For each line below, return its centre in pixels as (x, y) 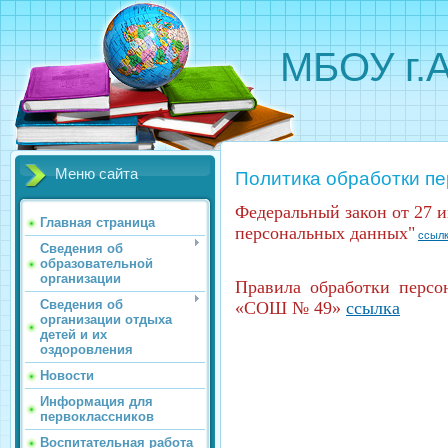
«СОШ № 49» (290, 308)
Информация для (96, 401)
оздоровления (86, 349)
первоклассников (97, 416)
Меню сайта (96, 174)
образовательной (96, 263)
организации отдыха (106, 319)
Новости (67, 375)
